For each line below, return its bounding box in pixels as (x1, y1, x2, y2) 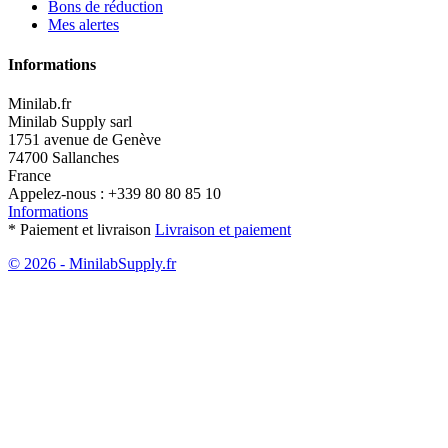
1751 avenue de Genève (8, 130, 161, 148)
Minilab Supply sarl (8, 112, 132, 130)
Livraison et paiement (155, 220, 291, 238)
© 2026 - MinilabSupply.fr (8, 254, 176, 272)
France (8, 166, 51, 184)
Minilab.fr (8, 94, 71, 112)
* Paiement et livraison (8, 220, 155, 238)
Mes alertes (48, 16, 119, 34)
